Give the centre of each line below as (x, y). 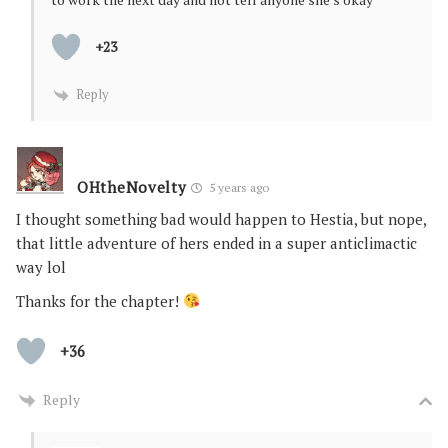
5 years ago (238, 187)
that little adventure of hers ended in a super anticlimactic (216, 242)
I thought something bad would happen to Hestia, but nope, (221, 218)
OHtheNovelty (132, 186)
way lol (41, 266)
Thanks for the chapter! (99, 300)
